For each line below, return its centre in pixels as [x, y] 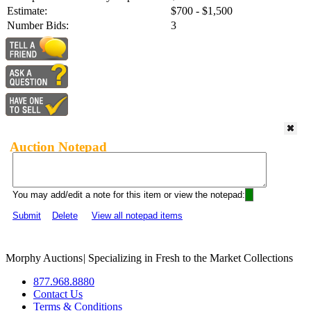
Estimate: [27, 11]
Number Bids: [38, 26]
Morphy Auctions [44, 258]
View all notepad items [137, 216]
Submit [27, 216]
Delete [65, 216]
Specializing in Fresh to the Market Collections [189, 258]
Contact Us [58, 294]
